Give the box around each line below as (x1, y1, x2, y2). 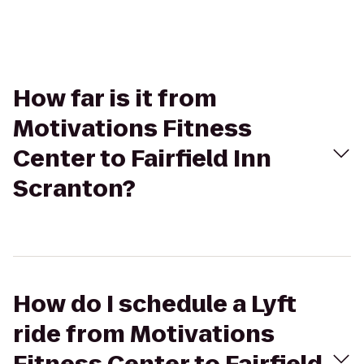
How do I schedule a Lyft (13, 288, 297, 320)
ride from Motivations (13, 318, 275, 350)
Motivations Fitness (13, 113, 252, 145)
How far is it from (13, 83, 217, 115)
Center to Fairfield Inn (13, 143, 271, 175)
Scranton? (13, 173, 136, 205)
